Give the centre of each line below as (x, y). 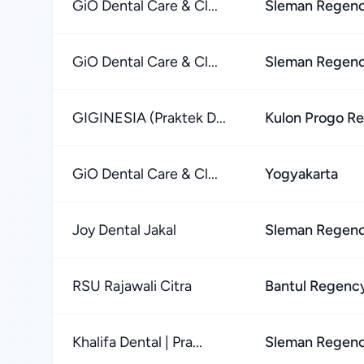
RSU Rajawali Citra (132, 286)
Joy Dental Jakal (124, 230)
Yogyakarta (301, 174)
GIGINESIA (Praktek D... (149, 118)
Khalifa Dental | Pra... (137, 342)
